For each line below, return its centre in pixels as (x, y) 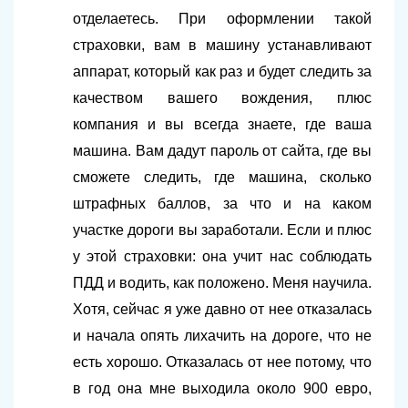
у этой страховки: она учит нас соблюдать (222, 257)
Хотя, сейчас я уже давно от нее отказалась (222, 310)
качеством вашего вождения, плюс (222, 98)
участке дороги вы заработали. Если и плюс (222, 230)
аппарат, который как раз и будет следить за (222, 72)
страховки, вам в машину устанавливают (222, 46)
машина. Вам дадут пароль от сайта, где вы (222, 151)
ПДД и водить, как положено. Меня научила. (222, 283)
